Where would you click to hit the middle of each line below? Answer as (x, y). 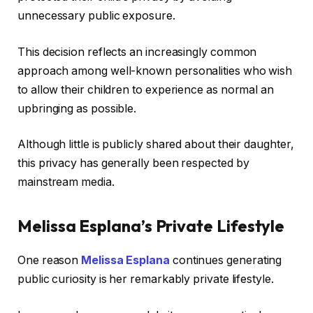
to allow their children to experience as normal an (146, 89)
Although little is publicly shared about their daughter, (156, 145)
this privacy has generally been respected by (133, 163)
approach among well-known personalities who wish (155, 71)
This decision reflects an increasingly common (137, 52)
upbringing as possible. (77, 108)
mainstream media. (66, 182)
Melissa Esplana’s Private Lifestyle (151, 226)
